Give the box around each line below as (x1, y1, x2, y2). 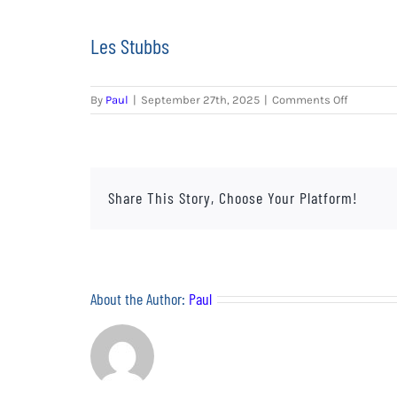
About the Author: (90, 288, 189, 308)
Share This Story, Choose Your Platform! (108, 188, 358, 208)
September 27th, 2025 (141, 92, 260, 106)
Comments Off (272, 92, 347, 106)
